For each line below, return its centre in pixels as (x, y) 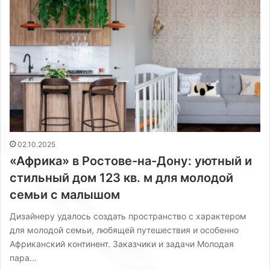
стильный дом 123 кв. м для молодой (121, 177)
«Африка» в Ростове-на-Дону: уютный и (131, 161)
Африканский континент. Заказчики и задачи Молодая (122, 243)
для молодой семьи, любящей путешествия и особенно (124, 230)
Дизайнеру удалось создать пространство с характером (128, 216)
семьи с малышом (65, 194)
